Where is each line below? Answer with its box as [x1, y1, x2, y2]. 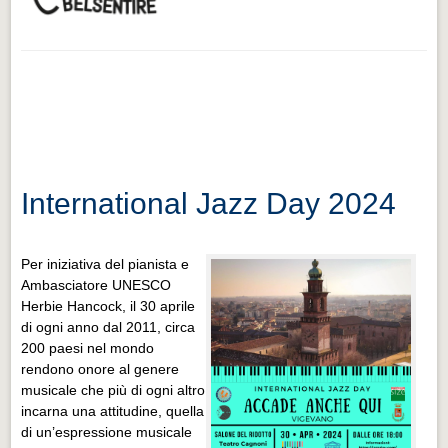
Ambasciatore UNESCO [21, 276, 172, 293]
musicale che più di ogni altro [21, 381, 206, 398]
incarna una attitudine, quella [21, 402, 205, 419]
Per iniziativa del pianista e [21, 255, 190, 272]
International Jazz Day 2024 [21, 186, 397, 220]
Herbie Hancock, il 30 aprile [21, 297, 196, 314]
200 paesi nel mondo [21, 339, 155, 356]
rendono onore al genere [21, 360, 180, 377]
